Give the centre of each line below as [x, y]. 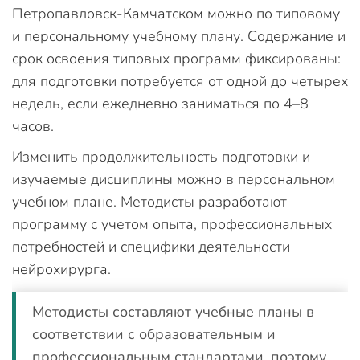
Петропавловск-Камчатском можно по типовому [176, 13]
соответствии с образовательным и [154, 334]
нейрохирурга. [61, 269]
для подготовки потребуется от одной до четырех [180, 81]
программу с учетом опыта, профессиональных [172, 224]
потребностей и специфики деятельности [151, 246]
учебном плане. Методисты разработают [149, 201]
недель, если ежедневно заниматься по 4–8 [160, 103]
